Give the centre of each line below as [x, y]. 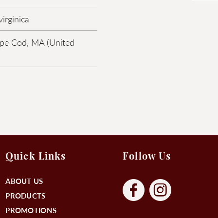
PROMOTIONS [31, 210]
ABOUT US [24, 181]
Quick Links [36, 157]
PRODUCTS [26, 195]
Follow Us [147, 157]
